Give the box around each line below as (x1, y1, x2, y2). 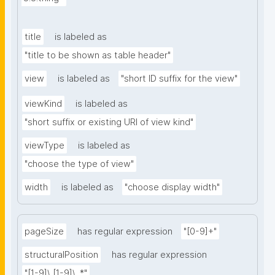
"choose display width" (125, 182, 220, 193)
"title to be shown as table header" (25, 50, 171, 61)
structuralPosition (25, 249, 98, 261)
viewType (25, 140, 64, 152)
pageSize (25, 226, 64, 238)
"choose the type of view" (25, 158, 134, 170)
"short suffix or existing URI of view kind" (25, 117, 193, 128)
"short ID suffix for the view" (121, 73, 238, 85)
